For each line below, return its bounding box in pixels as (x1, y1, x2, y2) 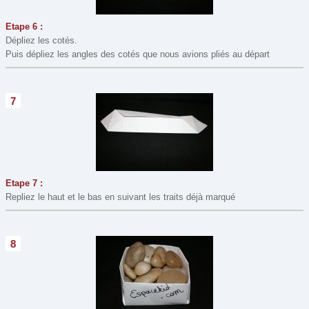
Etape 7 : (6, 177, 43, 188)
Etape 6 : (6, 21, 43, 32)
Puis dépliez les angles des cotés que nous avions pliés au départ (6, 48, 270, 59)
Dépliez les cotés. (6, 34, 77, 46)
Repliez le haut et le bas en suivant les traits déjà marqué (6, 191, 235, 202)
